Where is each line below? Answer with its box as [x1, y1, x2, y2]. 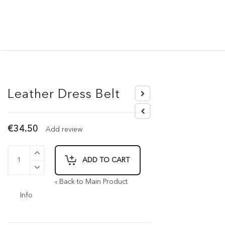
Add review [46, 126, 82, 133]
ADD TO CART [82, 157, 130, 164]
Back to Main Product [59, 178, 128, 185]
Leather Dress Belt [8, 88, 120, 101]
